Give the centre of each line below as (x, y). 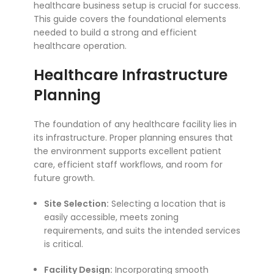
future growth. (64, 178)
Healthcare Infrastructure (131, 75)
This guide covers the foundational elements (130, 19)
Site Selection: (76, 204)
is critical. (64, 244)
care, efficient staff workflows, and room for (128, 165)
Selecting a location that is (167, 204)
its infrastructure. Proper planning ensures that (133, 138)
